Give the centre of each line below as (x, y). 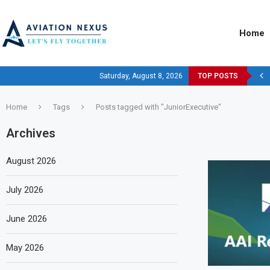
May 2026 (25, 248)
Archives (31, 133)
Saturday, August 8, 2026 (141, 76)
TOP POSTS (218, 76)
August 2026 (31, 161)
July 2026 (25, 190)
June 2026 (27, 219)
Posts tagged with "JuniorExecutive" (159, 107)
